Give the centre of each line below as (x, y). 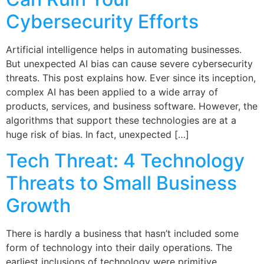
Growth (38, 206)
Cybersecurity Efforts (102, 21)
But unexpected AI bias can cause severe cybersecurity (129, 63)
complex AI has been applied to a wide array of (112, 92)
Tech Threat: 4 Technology (125, 161)
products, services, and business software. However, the (132, 106)
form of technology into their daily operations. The (119, 248)
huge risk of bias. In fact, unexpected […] (98, 134)
